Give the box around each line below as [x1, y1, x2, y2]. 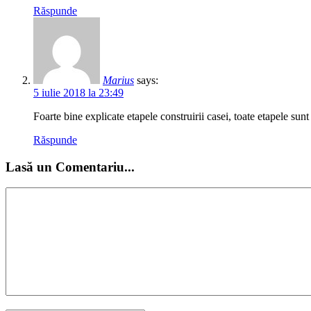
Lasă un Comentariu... [6, 159, 135, 174]
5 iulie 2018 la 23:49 [33, 86, 124, 99]
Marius [103, 74, 134, 86]
